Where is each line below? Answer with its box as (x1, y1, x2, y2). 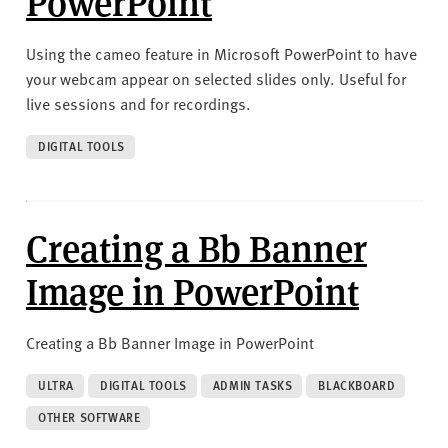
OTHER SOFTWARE (38, 408, 141, 426)
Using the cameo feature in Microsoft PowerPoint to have (26, 41, 417, 64)
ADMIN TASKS (212, 376, 293, 394)
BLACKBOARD (318, 376, 396, 394)
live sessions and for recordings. (26, 91, 251, 114)
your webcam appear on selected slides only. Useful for (26, 66, 406, 89)
